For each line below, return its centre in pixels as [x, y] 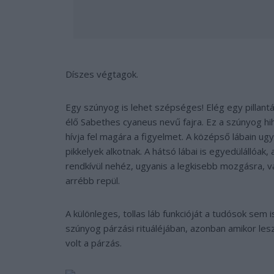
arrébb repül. [93, 180]
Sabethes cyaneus [119, 121]
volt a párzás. [94, 243]
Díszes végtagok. [102, 74]
